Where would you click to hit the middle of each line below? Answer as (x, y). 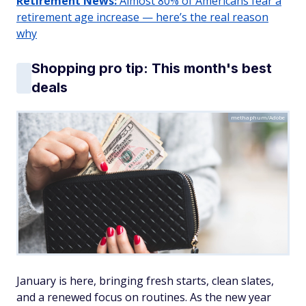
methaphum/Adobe (258, 117)
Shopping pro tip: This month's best (152, 68)
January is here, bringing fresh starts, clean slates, (145, 281)
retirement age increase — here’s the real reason (142, 17)
